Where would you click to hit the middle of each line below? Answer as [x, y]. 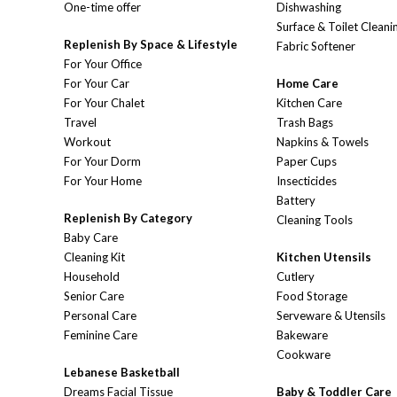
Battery [296, 201]
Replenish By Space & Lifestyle [151, 45]
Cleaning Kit [94, 257]
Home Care [307, 84]
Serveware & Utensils [331, 316]
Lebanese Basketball [122, 373]
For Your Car [97, 84]
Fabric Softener [316, 47]
